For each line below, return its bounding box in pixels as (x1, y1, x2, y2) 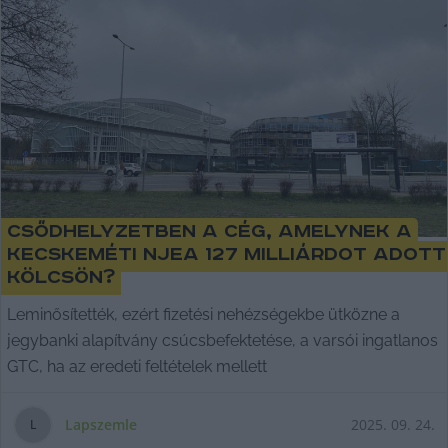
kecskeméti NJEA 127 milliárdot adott (7, 244, 446, 266)
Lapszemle (65, 414, 137, 434)
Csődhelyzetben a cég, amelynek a (7, 221, 412, 243)
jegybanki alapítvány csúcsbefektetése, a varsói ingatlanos (7, 330, 438, 350)
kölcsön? (7, 267, 115, 289)
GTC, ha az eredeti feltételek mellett (7, 356, 267, 376)
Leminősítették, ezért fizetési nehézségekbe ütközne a (7, 304, 400, 324)
